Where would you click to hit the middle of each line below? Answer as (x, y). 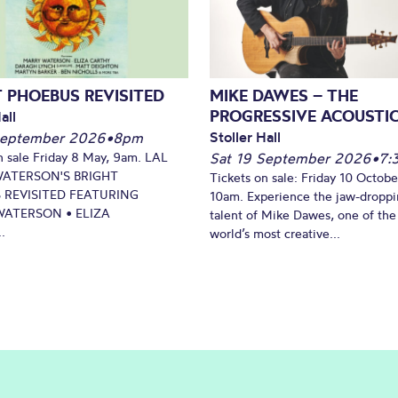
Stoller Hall (245, 136)
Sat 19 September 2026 (291, 158)
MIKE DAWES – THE (284, 95)
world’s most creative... (275, 233)
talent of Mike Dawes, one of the (303, 215)
